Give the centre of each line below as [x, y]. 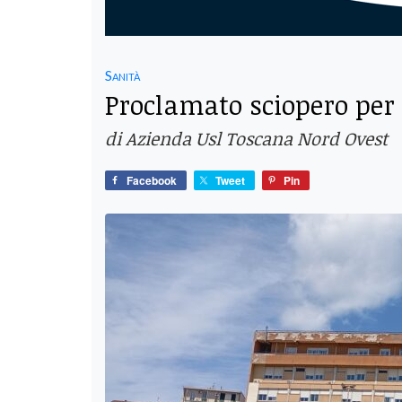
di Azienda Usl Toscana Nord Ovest [246, 138]
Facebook [152, 180]
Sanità [122, 74]
